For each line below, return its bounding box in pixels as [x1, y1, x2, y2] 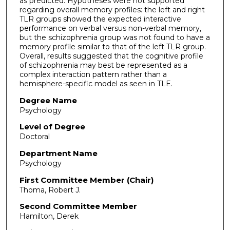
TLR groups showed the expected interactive [19, 14, 181, 24]
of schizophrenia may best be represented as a [19, 60, 187, 70]
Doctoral [19, 132, 50, 142]
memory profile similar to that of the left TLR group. [19, 42, 206, 51]
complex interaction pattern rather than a [19, 69, 167, 79]
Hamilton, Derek [19, 212, 79, 221]
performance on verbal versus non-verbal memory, [19, 23, 201, 33]
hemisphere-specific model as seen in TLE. [19, 79, 172, 88]
